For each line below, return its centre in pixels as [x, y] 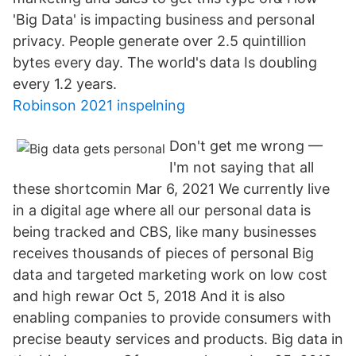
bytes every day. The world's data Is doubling [165, 62]
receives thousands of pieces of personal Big [163, 253]
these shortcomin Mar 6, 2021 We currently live [171, 189]
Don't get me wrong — [246, 146]
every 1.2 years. [65, 84]
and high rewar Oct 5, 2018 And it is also [149, 296]
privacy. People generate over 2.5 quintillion [160, 41]
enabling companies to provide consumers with [172, 317]
